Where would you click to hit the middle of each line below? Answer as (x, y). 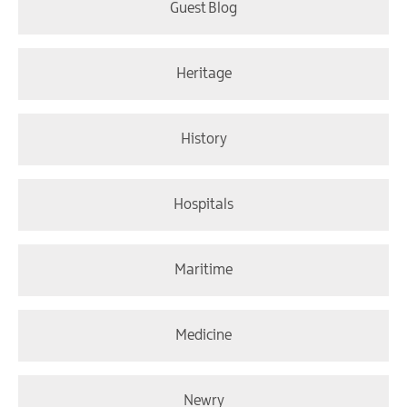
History (203, 140)
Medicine (203, 336)
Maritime (203, 271)
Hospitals (203, 205)
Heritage (203, 74)
